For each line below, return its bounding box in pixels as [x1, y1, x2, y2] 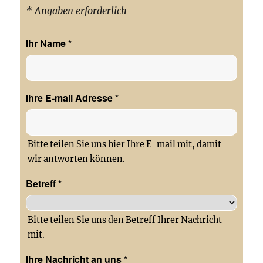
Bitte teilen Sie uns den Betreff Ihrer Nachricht [28, 215, 222, 226]
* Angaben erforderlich [26, 5, 127, 17]
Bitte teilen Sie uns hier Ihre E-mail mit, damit [28, 139, 222, 150]
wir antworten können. [28, 154, 126, 165]
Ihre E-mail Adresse [26, 91, 116, 105]
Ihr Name [26, 36, 69, 50]
